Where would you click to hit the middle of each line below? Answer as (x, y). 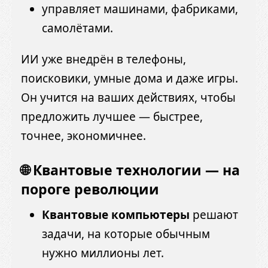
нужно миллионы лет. (103, 253)
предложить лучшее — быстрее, (112, 116)
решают (214, 215)
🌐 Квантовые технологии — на (130, 170)
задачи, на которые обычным (126, 234)
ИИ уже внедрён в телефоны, (103, 59)
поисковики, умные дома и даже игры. (130, 78)
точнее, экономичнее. (83, 135)
